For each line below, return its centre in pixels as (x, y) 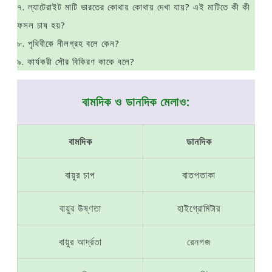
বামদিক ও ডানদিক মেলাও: (136, 102)
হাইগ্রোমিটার (199, 208)
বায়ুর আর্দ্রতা (80, 242)
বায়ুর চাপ (80, 175)
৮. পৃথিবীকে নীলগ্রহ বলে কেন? (68, 43)
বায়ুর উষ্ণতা (80, 208)
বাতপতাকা (199, 175)
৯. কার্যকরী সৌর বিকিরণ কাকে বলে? (76, 61)
